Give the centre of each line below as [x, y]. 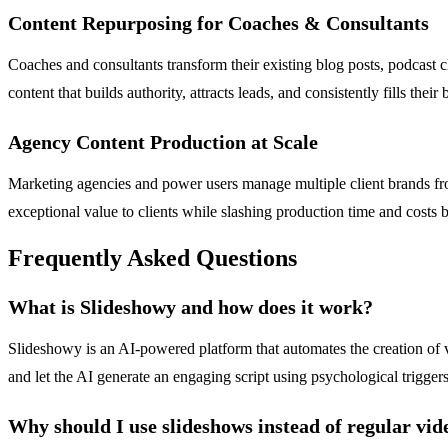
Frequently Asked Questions [152, 258]
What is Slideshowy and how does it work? [190, 307]
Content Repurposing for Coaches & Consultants [218, 22]
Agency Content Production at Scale [163, 141]
